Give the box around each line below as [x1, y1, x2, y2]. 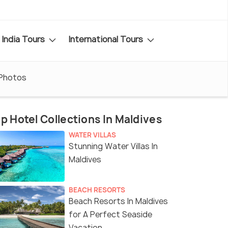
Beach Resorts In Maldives [69, 196, 168, 207]
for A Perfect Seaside [69, 209, 152, 220]
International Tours [68, 33, 145, 45]
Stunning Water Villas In [69, 141, 158, 152]
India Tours [2, 33, 47, 45]
